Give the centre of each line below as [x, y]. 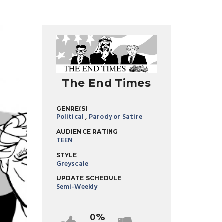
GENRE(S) [72, 108]
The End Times [107, 83]
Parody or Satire [115, 117]
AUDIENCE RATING [87, 131]
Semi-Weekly [77, 187]
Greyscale [72, 164]
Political [70, 117]
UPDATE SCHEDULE [89, 178]
